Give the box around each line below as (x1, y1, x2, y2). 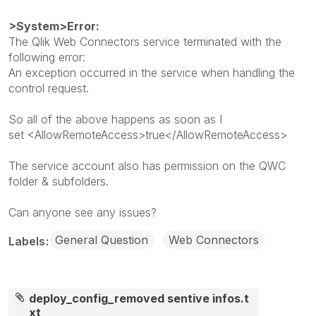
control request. (8, 81, 89, 95)
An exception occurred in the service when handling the (8, 66, 295, 80)
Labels (8, 234, 48, 248)
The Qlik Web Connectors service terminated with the (8, 35, 281, 49)
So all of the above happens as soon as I (8, 112, 222, 126)
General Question (55, 233, 148, 247)
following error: (8, 50, 85, 64)
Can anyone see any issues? (8, 205, 157, 219)
